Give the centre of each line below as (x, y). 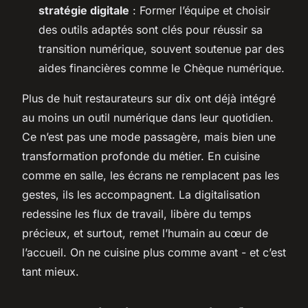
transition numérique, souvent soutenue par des (161, 48)
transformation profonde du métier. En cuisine (141, 156)
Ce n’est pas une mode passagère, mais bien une (149, 136)
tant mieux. (51, 271)
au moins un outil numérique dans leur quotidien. (148, 117)
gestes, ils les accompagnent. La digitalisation (141, 194)
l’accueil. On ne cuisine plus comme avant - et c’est (154, 252)
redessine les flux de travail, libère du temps (136, 213)
